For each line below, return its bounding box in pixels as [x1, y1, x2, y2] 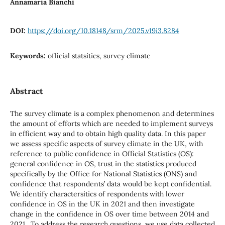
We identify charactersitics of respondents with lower [10, 189, 184, 198]
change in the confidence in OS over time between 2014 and [10, 209, 209, 218]
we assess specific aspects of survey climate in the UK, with [10, 139, 203, 148]
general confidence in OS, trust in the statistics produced [10, 159, 196, 168]
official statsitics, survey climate [47, 51, 151, 60]
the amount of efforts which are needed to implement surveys [10, 119, 213, 128]
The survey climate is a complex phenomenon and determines [10, 108, 214, 118]
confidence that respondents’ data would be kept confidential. [10, 179, 211, 188]
